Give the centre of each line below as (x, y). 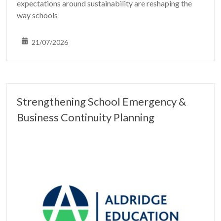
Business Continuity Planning (86, 117)
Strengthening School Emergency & (102, 101)
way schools (37, 15)
